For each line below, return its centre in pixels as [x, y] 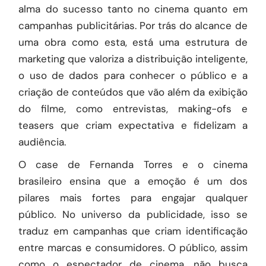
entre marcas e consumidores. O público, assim [133, 248]
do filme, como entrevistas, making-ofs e [133, 109]
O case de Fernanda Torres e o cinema [133, 164]
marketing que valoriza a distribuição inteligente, [133, 59]
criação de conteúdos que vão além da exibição [133, 92]
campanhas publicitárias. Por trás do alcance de [133, 26]
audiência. [42, 142]
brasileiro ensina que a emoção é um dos [133, 181]
